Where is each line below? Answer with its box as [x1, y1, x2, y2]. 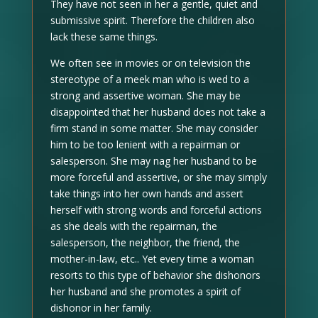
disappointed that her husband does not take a [50, 105, 265, 119]
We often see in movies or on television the [50, 56, 251, 70]
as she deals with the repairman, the [50, 219, 217, 233]
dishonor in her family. [50, 301, 152, 314]
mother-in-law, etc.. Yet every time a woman [50, 252, 254, 265]
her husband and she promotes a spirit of [50, 285, 241, 298]
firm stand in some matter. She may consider [50, 121, 258, 135]
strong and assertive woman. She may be [50, 89, 241, 102]
